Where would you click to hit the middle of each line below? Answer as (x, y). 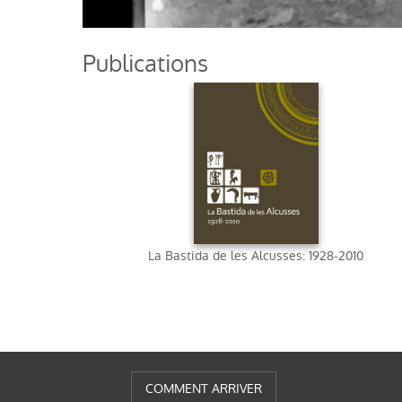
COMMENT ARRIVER (204, 389)
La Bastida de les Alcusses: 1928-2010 (256, 256)
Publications (152, 64)
